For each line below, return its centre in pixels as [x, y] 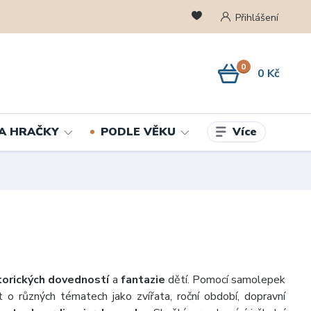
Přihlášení [257, 17]
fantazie [144, 280]
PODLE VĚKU [138, 132]
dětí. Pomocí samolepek [227, 280]
